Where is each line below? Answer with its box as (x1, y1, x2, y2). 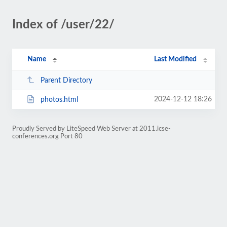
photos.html (40, 96, 78, 103)
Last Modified (154, 56, 197, 63)
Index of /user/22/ (12, 19, 115, 31)
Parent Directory (40, 77, 92, 84)
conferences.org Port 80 (12, 133, 83, 139)
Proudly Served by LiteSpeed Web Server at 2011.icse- (12, 126, 171, 132)
